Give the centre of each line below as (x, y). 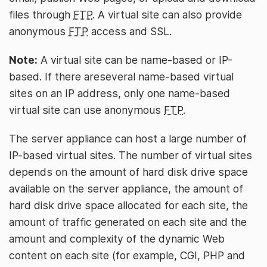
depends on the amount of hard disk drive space (128, 172)
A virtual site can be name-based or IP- (135, 60)
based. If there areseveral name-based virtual (121, 77)
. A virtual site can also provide (167, 15)
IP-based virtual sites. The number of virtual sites (131, 155)
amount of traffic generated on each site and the (128, 222)
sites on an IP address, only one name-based (119, 93)
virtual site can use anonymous (86, 110)
